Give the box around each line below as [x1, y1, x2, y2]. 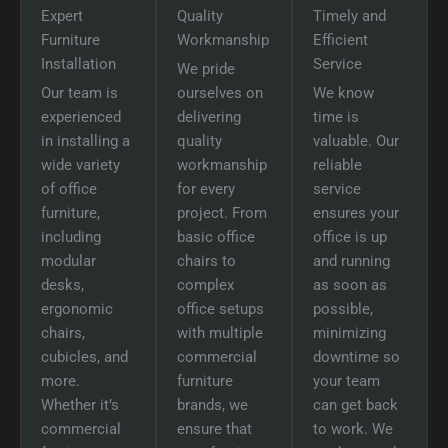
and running [313, 252, 390, 271]
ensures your [313, 204, 399, 223]
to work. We [313, 420, 393, 439]
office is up [313, 228, 387, 247]
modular [41, 252, 96, 271]
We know [313, 84, 374, 103]
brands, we [177, 396, 248, 415]
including [41, 228, 101, 247]
